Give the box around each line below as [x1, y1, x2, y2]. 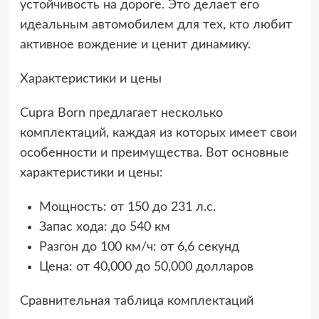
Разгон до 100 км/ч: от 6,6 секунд [38, 240, 239, 253]
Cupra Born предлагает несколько [19, 106, 223, 120]
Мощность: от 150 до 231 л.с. [38, 200, 216, 214]
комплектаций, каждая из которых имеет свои [19, 126, 297, 140]
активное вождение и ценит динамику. [19, 38, 251, 51]
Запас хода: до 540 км [38, 220, 170, 234]
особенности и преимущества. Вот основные [19, 146, 289, 159]
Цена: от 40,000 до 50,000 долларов [38, 260, 253, 273]
